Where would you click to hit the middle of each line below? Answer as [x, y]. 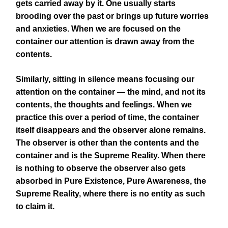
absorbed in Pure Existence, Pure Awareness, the [111, 181]
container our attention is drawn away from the [105, 41]
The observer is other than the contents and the [107, 143]
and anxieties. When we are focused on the [98, 29]
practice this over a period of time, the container [107, 117]
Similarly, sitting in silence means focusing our [105, 79]
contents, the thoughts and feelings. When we [104, 105]
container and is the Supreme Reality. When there [111, 155]
